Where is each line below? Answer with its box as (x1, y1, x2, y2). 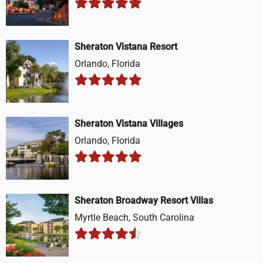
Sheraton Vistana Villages (75, 118, 183, 130)
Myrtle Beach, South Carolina (75, 212, 194, 224)
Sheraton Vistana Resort (75, 41, 177, 53)
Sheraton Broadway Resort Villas (75, 195, 213, 207)
